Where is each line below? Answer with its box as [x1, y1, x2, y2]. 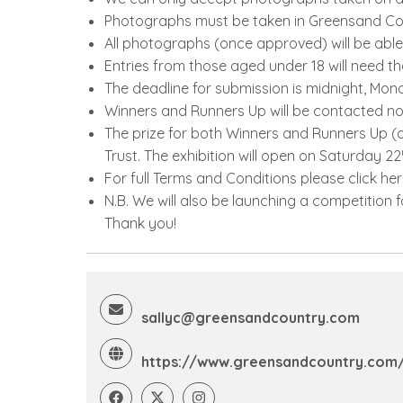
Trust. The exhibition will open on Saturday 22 [104, 146, 401, 165]
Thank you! [104, 213, 176, 232]
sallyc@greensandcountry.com [141, 308, 360, 327]
